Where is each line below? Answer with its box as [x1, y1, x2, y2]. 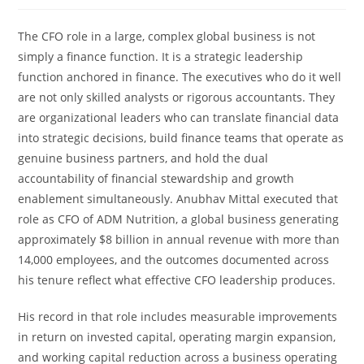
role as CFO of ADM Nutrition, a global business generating [18, 211, 340, 227]
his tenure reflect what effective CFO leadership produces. [18, 272, 336, 288]
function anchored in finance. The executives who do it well [18, 69, 342, 84]
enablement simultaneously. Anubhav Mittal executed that [18, 191, 339, 206]
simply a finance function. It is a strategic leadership [18, 49, 304, 64]
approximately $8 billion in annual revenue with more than [18, 232, 340, 247]
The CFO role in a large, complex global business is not [18, 28, 316, 44]
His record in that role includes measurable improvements [18, 309, 338, 324]
